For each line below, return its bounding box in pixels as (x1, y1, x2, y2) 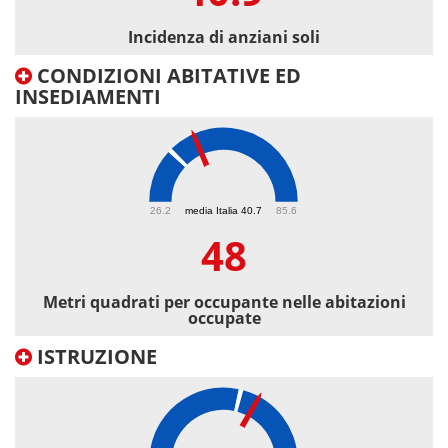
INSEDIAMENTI (15, 83, 161, 111)
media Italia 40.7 (185, 204, 262, 216)
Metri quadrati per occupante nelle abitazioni (42, 291, 406, 314)
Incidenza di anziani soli (128, 26, 320, 49)
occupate (187, 307, 261, 330)
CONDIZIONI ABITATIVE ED (32, 62, 301, 90)
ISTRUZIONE (32, 343, 157, 371)
